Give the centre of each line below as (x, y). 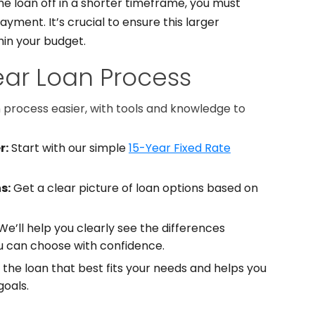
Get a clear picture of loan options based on (134, 188)
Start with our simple (69, 148)
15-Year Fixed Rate (180, 148)
